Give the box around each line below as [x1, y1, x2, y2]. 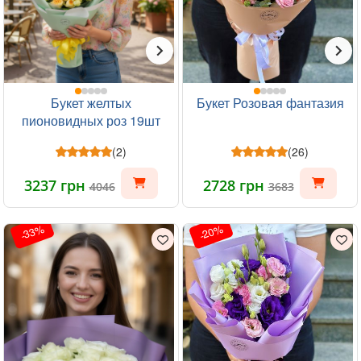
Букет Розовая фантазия [196, 93, 344, 112]
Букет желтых [51, 93, 131, 112]
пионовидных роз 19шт [22, 111, 160, 130]
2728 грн [202, 176, 268, 195]
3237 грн [23, 176, 89, 195]
